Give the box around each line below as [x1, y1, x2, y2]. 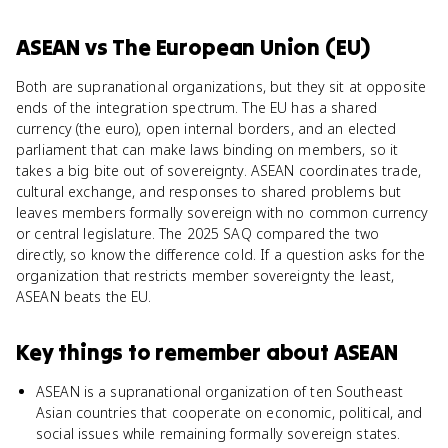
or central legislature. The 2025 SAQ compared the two [16, 224, 379, 243]
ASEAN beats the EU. [16, 287, 152, 306]
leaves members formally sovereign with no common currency [16, 203, 429, 222]
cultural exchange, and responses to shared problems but [16, 182, 402, 201]
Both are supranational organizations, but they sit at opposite [16, 77, 427, 96]
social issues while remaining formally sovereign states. [36, 424, 401, 443]
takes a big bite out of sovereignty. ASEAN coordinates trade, [16, 161, 422, 180]
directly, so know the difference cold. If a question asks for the [16, 245, 426, 264]
